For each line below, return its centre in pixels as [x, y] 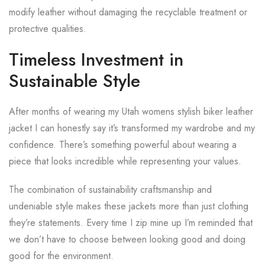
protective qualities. [48, 29]
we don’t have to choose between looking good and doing [127, 239]
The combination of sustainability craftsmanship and [110, 190]
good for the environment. [61, 256]
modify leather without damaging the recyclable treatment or [128, 12]
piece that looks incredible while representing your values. [125, 161]
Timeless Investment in [96, 59]
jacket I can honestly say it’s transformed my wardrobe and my [132, 128]
